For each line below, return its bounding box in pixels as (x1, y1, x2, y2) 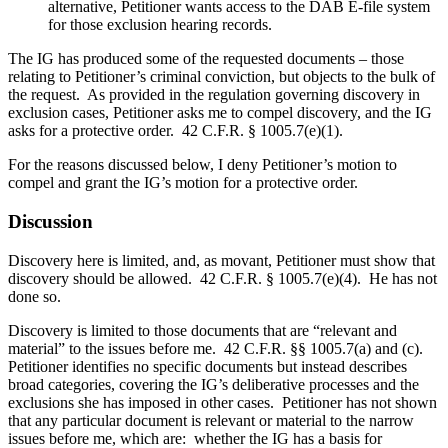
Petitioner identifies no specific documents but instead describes (8, 357, 407, 375)
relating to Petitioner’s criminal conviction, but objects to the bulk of (8, 68, 435, 86)
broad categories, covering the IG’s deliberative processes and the (8, 375, 419, 393)
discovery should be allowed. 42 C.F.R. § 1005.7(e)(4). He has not (8, 269, 437, 287)
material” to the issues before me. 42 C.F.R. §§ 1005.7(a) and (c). (8, 339, 427, 357)
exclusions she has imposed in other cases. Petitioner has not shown (8, 393, 437, 411)
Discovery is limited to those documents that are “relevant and (8, 321, 397, 339)
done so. (8, 287, 69, 305)
